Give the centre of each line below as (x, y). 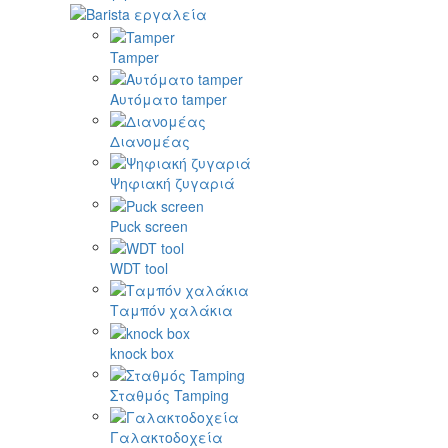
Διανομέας (150, 141)
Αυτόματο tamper (168, 98)
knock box (142, 352)
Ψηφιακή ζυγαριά (172, 183)
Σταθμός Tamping (169, 395)
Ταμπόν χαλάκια (171, 310)
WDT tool (139, 268)
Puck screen (149, 225)
